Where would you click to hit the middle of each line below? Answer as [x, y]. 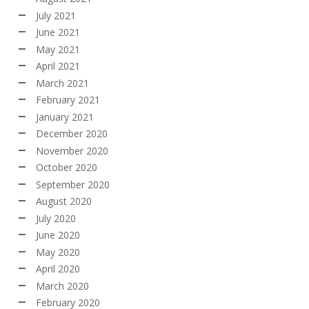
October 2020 [67, 167]
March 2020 [62, 286]
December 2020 [72, 133]
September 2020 [73, 184]
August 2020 [64, 201]
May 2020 [58, 252]
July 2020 [56, 218]
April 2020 [58, 269]
